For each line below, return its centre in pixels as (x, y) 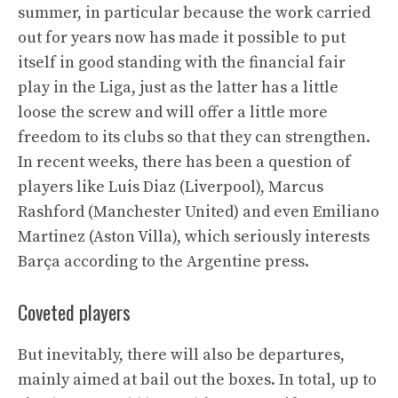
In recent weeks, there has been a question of (184, 162)
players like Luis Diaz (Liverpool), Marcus (171, 187)
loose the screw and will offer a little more (173, 112)
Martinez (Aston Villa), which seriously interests (194, 236)
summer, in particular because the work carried (194, 12)
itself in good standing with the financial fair (182, 62)
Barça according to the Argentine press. (163, 261)
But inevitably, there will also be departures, (181, 354)
